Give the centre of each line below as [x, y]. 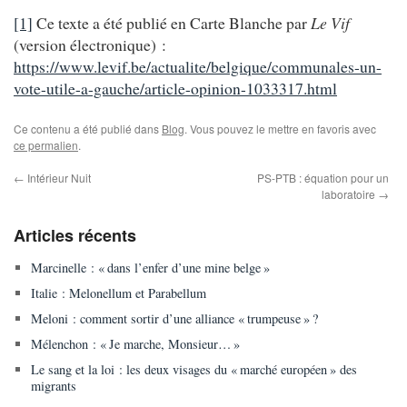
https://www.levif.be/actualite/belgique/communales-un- [198, 66]
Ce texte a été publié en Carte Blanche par [172, 22]
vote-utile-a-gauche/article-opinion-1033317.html [175, 88]
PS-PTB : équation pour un [323, 177]
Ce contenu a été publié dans [88, 128]
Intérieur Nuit [58, 177]
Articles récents [75, 235]
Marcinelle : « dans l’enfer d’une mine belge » [150, 267]
